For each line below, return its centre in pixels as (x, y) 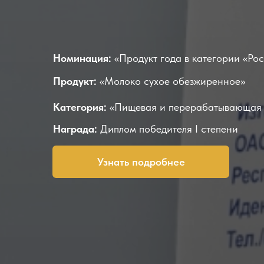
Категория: (80, 107)
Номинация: (82, 58)
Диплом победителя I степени (169, 129)
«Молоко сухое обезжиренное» (171, 81)
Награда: (77, 129)
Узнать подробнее (141, 162)
